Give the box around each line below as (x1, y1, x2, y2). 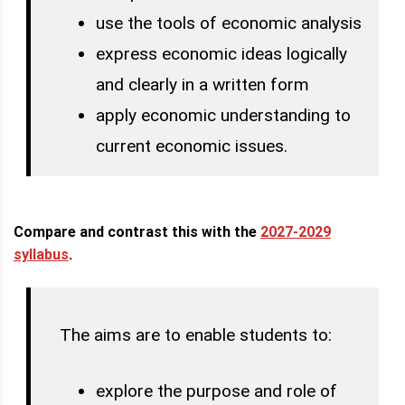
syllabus (14, 246, 69, 264)
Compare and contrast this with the (14, 223, 260, 241)
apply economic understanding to (95, 104, 351, 126)
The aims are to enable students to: (59, 324, 332, 345)
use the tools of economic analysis (95, 12, 362, 33)
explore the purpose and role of (95, 381, 337, 402)
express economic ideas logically (95, 42, 347, 64)
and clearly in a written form (95, 73, 309, 95)
